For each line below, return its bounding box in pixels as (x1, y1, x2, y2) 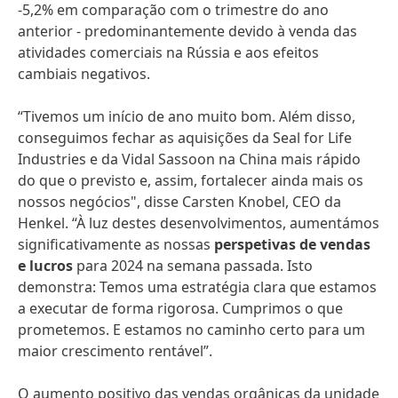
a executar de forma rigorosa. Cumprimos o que (18, 298, 343, 318)
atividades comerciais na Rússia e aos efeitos (18, 43, 319, 62)
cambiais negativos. (18, 64, 157, 84)
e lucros (18, 256, 73, 275)
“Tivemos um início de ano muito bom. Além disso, (18, 107, 355, 126)
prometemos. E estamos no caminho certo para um (18, 320, 365, 339)
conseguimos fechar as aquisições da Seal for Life (18, 128, 352, 147)
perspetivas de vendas (214, 235, 370, 254)
